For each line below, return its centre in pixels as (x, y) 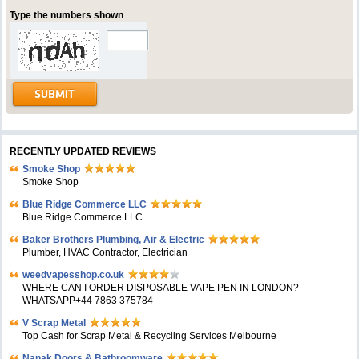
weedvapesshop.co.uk (74, 275)
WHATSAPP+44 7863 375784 (88, 301)
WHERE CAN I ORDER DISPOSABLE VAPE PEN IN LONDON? (161, 288)
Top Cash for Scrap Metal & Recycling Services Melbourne (150, 336)
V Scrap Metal (54, 323)
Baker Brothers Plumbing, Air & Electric (114, 240)
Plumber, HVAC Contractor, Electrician (105, 252)
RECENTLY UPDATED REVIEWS (83, 151)
